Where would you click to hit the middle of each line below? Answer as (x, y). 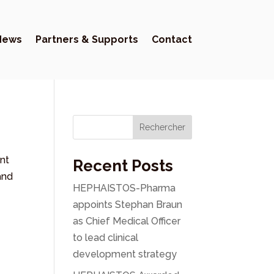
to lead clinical (106, 237)
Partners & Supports (87, 39)
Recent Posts (123, 165)
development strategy (125, 254)
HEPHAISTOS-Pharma (124, 188)
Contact (172, 39)
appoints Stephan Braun (128, 204)
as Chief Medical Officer (127, 221)
